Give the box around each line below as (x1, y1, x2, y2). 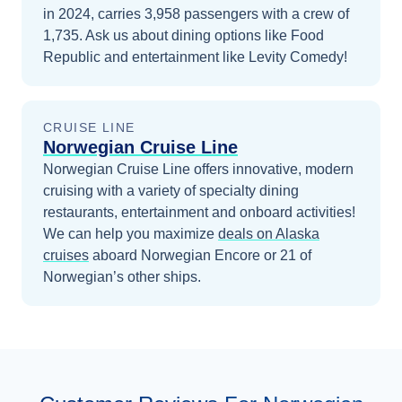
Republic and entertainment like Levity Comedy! (43, 49, 347, 65)
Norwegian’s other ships (43, 269, 197, 284)
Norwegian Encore (141, 248, 260, 263)
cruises (43, 248, 89, 263)
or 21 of (260, 248, 311, 263)
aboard (92, 248, 141, 263)
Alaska (275, 226, 319, 241)
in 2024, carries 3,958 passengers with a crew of (43, 6, 349, 22)
